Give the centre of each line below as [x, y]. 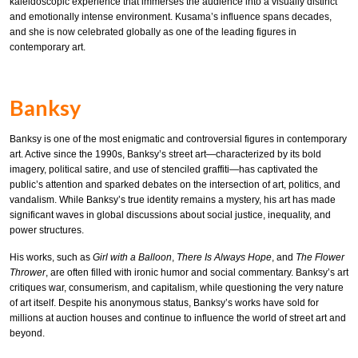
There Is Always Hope [224, 258]
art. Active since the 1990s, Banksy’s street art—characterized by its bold [165, 154]
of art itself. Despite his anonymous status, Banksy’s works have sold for [164, 303]
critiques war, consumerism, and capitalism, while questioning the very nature [177, 288]
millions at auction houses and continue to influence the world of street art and [178, 318]
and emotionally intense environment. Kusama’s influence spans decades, [171, 16]
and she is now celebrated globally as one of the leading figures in [153, 32]
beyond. [27, 334]
